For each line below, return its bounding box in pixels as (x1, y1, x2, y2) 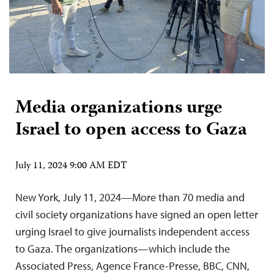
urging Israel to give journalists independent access (15, 224, 250, 239)
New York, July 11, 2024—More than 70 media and (15, 190, 245, 204)
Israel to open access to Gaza (15, 115, 247, 146)
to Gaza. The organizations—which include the (15, 241, 230, 256)
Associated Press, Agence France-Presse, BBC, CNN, (15, 258, 250, 273)
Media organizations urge (15, 93, 222, 124)
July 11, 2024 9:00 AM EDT (15, 158, 127, 174)
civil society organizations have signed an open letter (15, 207, 258, 221)
